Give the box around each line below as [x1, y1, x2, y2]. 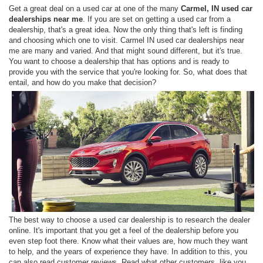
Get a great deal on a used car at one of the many [9, 4, 181, 13]
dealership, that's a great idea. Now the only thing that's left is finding [9, 25, 242, 34]
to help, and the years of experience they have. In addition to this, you [9, 247, 247, 257]
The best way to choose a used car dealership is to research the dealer [9, 215, 250, 225]
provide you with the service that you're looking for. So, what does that [9, 67, 247, 76]
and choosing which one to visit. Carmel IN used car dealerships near [9, 35, 244, 45]
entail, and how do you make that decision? [9, 77, 156, 87]
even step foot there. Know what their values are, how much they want [9, 237, 248, 246]
